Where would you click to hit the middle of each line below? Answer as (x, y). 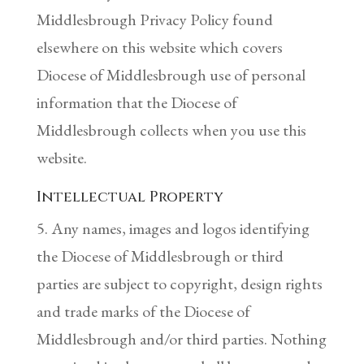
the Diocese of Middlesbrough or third (160, 256)
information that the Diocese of (136, 102)
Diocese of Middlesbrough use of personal (171, 74)
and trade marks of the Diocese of (143, 311)
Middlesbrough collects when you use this (171, 130)
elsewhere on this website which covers (159, 47)
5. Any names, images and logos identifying (173, 228)
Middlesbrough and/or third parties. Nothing (181, 338)
